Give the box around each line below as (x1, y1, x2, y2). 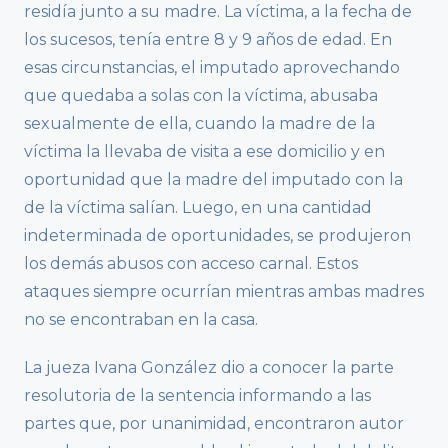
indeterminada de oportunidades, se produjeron (24, 226, 411, 246)
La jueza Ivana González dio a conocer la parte (24, 358, 394, 378)
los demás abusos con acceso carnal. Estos (24, 254, 358, 274)
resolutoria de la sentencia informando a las (24, 386, 371, 406)
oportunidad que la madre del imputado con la (24, 170, 403, 190)
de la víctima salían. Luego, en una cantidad (24, 198, 372, 218)
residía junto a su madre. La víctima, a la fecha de (24, 2, 412, 22)
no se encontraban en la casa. (24, 310, 258, 330)
